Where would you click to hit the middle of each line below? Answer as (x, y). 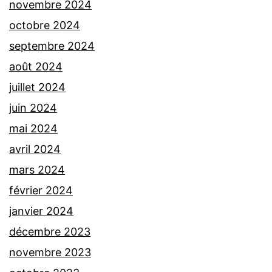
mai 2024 (33, 129)
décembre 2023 (50, 232)
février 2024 (41, 191)
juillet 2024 (37, 87)
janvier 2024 (41, 211)
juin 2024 (33, 108)
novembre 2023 (50, 253)
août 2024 (36, 67)
